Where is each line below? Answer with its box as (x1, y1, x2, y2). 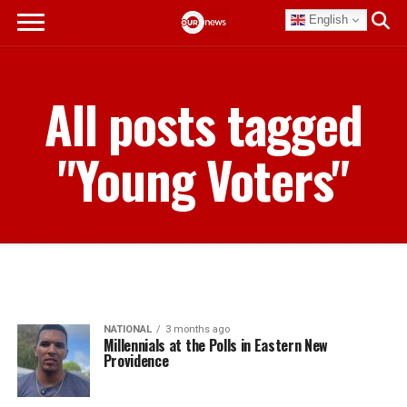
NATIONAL (103, 323, 152, 335)
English (305, 12, 349, 26)
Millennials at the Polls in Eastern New (103, 334, 329, 356)
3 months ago (164, 323, 230, 335)
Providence (103, 350, 169, 372)
